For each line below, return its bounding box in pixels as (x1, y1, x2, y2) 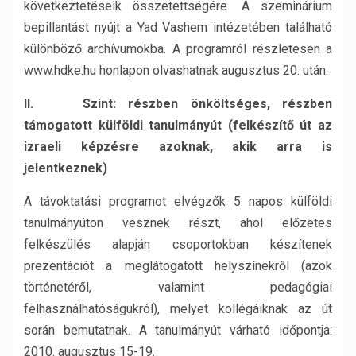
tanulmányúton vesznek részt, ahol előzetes (24, 215, 332, 230)
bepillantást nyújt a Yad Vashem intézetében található (24, 20, 332, 35)
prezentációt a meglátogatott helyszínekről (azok (24, 258, 332, 273)
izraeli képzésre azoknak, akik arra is (24, 139, 332, 154)
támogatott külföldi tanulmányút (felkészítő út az (24, 118, 332, 133)
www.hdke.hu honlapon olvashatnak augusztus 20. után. (24, 63, 328, 78)
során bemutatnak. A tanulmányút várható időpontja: (24, 323, 332, 338)
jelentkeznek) (24, 161, 107, 176)
